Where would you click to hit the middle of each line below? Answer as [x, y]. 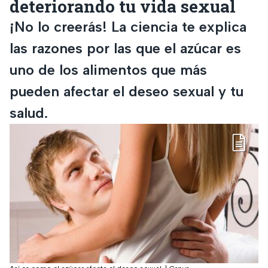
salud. [29, 112]
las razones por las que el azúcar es [125, 48]
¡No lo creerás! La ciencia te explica [128, 26]
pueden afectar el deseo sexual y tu [127, 91]
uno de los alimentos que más [108, 69]
